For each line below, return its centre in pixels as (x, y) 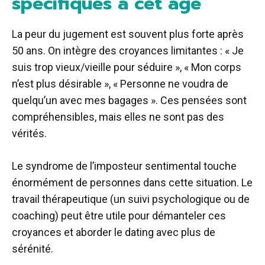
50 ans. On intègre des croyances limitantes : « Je (128, 50)
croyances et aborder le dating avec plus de (114, 232)
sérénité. (33, 248)
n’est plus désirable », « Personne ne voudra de (120, 83)
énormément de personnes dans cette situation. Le (132, 182)
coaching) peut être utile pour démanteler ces (119, 215)
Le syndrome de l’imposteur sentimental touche (124, 166)
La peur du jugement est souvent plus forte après (128, 34)
